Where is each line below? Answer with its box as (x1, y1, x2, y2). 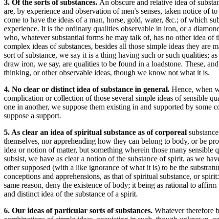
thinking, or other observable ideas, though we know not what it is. (4, 68, 210, 77)
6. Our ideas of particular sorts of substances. (4, 206, 154, 215)
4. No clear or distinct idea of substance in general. (4, 85, 172, 93)
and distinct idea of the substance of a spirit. (4, 190, 138, 198)
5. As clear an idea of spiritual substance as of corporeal (4, 128, 189, 136)
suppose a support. (4, 111, 61, 120)
